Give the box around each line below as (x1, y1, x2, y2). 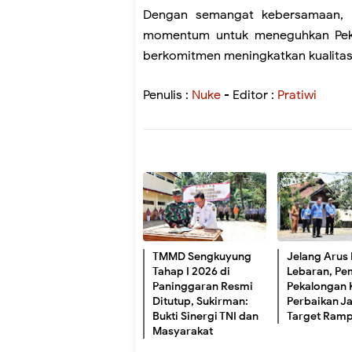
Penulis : (143, 86, 192, 103)
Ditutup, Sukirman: (152, 294, 248, 308)
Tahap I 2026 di (152, 264, 230, 278)
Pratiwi (277, 86, 317, 103)
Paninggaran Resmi (152, 279, 253, 293)
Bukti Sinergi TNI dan (152, 309, 258, 323)
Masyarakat (152, 324, 213, 338)
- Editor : (221, 86, 277, 103)
